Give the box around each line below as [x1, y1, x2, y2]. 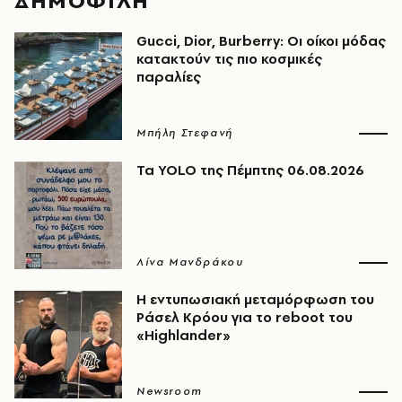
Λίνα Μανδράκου [136, 255, 244, 269]
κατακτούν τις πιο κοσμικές [136, 49, 322, 68]
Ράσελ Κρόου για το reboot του [136, 308, 353, 327]
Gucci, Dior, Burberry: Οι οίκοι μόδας [136, 31, 386, 50]
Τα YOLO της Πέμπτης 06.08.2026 [136, 161, 364, 179]
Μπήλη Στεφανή [136, 126, 233, 140]
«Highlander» [136, 326, 231, 345]
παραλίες [136, 67, 201, 86]
